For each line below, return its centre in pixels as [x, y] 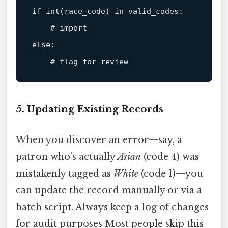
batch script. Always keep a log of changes [112, 207]
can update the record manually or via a [109, 190]
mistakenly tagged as [65, 173]
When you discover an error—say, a [99, 140]
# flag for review [89, 61]
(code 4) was [170, 156]
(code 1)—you [171, 173]
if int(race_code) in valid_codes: [107, 11]
